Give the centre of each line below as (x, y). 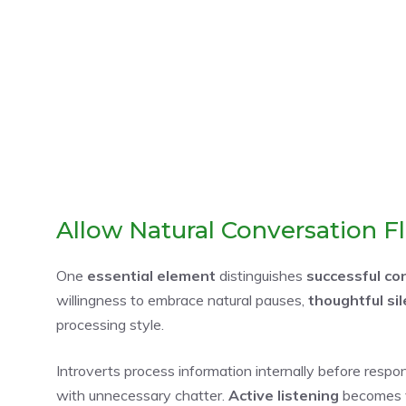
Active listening (284, 395)
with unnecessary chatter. (142, 395)
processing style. (110, 324)
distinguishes (261, 275)
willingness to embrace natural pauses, (182, 300)
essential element (151, 275)
